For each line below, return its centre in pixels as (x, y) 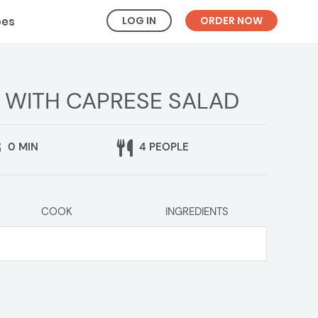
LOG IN (139, 21)
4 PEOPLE (162, 147)
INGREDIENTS (197, 212)
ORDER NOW (231, 21)
